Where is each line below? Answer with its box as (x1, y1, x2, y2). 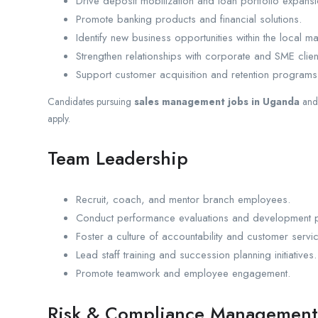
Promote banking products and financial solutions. (76, 11, 302, 27)
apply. (48, 111, 70, 126)
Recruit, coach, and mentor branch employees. (76, 191, 290, 207)
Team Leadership (48, 144, 188, 172)
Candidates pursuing (48, 94, 134, 109)
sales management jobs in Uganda (134, 94, 300, 109)
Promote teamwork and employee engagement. (76, 265, 290, 281)
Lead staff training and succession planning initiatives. (76, 246, 317, 263)
